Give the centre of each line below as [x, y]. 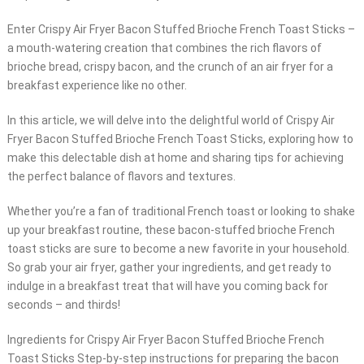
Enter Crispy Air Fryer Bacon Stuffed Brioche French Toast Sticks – [181, 30]
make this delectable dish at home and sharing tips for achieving [175, 158]
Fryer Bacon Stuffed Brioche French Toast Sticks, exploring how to [180, 139]
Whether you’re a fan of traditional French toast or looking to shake [181, 212]
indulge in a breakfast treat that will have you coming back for [167, 286]
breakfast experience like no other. [97, 86]
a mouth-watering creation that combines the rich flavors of [164, 48]
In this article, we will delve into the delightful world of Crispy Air [171, 121]
